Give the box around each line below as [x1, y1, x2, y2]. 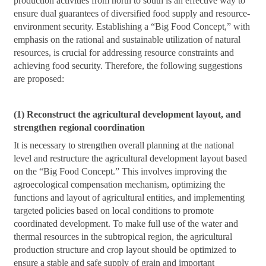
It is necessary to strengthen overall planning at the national [14, 140, 235, 151]
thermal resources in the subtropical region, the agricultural [14, 232, 233, 242]
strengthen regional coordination [14, 122, 145, 133]
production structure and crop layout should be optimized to [14, 245, 237, 255]
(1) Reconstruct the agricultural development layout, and [14, 109, 242, 120]
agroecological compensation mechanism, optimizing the [14, 179, 226, 190]
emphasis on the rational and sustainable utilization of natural [14, 34, 241, 45]
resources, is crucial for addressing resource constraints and [14, 47, 235, 58]
